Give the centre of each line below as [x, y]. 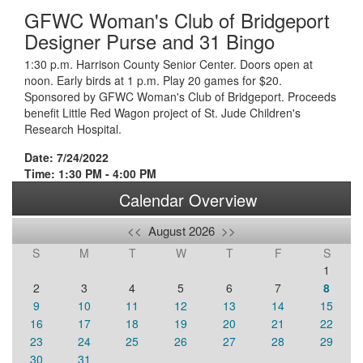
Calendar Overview [188, 200]
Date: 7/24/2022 [66, 157]
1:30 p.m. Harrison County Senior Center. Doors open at [169, 64]
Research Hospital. [75, 129]
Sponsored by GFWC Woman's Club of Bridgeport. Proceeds [180, 96]
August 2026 [181, 231]
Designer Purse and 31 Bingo [149, 41]
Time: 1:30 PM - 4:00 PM [90, 173]
